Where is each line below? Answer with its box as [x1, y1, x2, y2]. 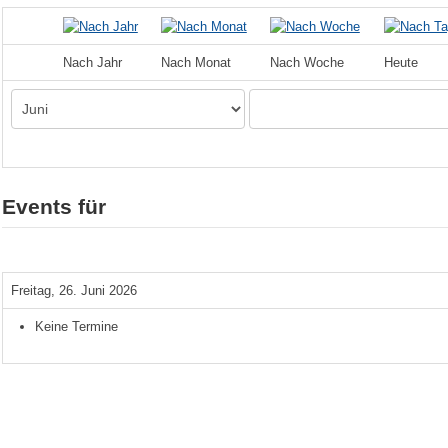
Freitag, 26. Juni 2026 [10, 282, 137, 298]
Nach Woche [269, 54, 344, 70]
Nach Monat [160, 54, 231, 70]
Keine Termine [34, 318, 118, 334]
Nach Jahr [62, 54, 122, 70]
